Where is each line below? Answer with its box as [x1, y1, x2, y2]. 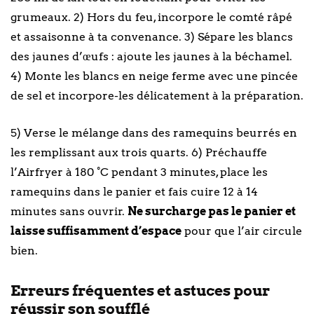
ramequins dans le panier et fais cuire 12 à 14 [11, 184, 258, 198]
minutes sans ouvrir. [11, 204, 128, 218]
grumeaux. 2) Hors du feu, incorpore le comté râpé [11, 10, 292, 24]
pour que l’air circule [182, 224, 302, 238]
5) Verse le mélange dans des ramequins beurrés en [11, 125, 297, 139]
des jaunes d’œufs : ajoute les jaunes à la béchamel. [11, 49, 292, 63]
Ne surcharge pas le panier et [128, 204, 296, 218]
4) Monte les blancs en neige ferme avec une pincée [11, 69, 298, 83]
